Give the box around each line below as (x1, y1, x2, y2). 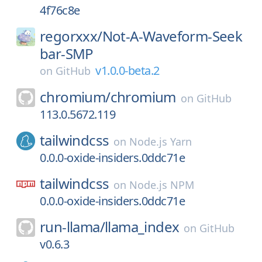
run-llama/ (40, 217, 105, 236)
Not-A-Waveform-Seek (102, 26, 243, 46)
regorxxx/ (40, 26, 102, 46)
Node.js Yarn (129, 135, 192, 149)
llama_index (105, 217, 180, 236)
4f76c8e (40, 2, 80, 18)
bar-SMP (40, 44, 94, 63)
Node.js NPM (129, 178, 195, 192)
